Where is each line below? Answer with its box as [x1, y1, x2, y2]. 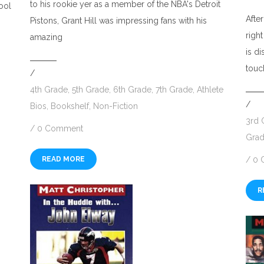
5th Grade [71, 85, 109, 95]
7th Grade [155, 85, 193, 95]
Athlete [196, 85, 223, 95]
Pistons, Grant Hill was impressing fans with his [29, 16, 207, 26]
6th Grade [113, 85, 151, 95]
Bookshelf [50, 101, 89, 111]
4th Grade [29, 85, 68, 95]
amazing [29, 32, 62, 42]
